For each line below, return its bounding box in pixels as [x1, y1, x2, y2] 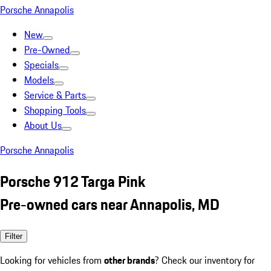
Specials [24, 57, 59, 72]
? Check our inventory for [155, 252, 255, 267]
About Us [24, 118, 62, 132]
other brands [104, 252, 155, 267]
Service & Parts [24, 88, 86, 102]
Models [24, 73, 54, 87]
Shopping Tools [24, 103, 86, 117]
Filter [5, 231, 22, 241]
